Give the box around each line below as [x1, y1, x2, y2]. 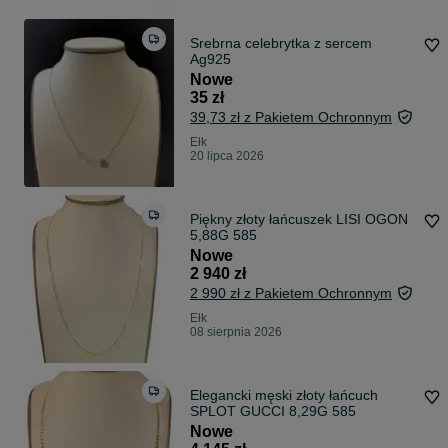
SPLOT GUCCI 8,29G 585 [190, 403, 356, 420]
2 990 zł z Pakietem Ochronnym [190, 285, 392, 302]
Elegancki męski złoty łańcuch [190, 387, 255, 404]
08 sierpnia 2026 [190, 325, 282, 340]
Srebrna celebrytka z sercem [190, 35, 372, 52]
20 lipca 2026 [190, 149, 264, 164]
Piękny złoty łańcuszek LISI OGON [190, 211, 408, 228]
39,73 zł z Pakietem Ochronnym [190, 109, 392, 126]
